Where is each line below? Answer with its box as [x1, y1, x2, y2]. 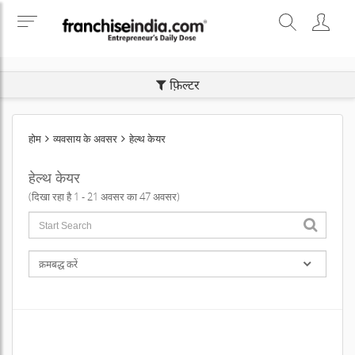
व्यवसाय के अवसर [53, 132, 117, 146]
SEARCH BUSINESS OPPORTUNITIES [73, 3, 273, 18]
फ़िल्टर [166, 76, 200, 94]
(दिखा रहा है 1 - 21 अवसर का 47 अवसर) [29, 189, 180, 204]
